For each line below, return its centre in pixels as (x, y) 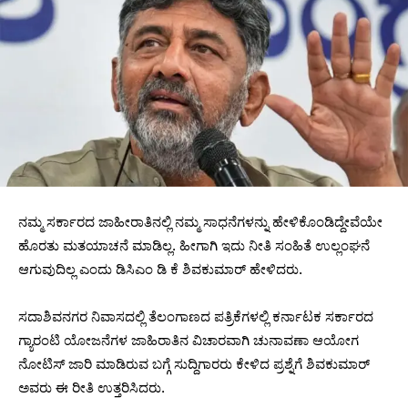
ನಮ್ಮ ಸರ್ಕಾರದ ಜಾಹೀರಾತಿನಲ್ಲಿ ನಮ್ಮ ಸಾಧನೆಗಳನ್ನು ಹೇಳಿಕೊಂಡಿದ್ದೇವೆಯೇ (200, 222)
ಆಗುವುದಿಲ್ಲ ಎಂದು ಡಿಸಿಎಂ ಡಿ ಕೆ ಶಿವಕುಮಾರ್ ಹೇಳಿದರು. (160, 270)
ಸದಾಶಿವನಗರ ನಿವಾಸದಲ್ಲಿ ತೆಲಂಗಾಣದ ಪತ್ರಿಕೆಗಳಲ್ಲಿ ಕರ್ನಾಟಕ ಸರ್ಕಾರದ (196, 317)
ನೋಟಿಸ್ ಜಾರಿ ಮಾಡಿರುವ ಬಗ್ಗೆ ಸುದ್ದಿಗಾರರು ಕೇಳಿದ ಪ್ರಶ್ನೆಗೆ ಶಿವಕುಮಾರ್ (194, 364)
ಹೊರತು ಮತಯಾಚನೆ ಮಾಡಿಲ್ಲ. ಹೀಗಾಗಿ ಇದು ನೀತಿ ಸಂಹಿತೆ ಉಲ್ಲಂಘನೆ (194, 246)
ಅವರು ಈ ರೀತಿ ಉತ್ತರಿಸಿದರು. (92, 388)
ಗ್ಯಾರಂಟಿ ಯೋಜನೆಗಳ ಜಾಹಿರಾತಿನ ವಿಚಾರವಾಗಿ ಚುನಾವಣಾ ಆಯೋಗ (189, 341)
